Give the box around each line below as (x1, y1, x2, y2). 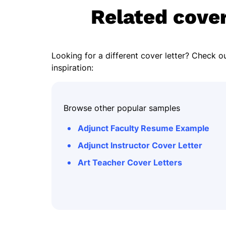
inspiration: (51, 63, 93, 73)
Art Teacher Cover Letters (78, 157, 182, 167)
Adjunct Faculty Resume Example (78, 123, 209, 133)
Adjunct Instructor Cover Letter (78, 140, 202, 150)
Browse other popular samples (64, 103, 180, 113)
